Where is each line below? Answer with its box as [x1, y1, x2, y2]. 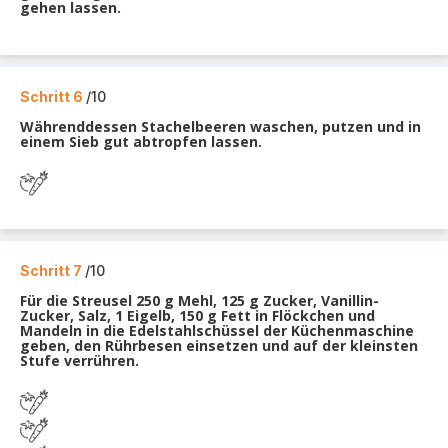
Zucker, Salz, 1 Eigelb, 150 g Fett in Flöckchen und [20, 306, 375, 325]
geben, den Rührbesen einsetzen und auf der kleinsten [20, 336, 418, 355]
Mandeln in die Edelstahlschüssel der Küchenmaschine [20, 321, 414, 340]
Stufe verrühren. [20, 351, 139, 370]
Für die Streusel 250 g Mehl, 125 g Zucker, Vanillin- [20, 291, 379, 310]
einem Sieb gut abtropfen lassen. [20, 132, 262, 151]
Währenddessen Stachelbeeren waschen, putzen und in [20, 117, 421, 136]
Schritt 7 [20, 262, 85, 279]
